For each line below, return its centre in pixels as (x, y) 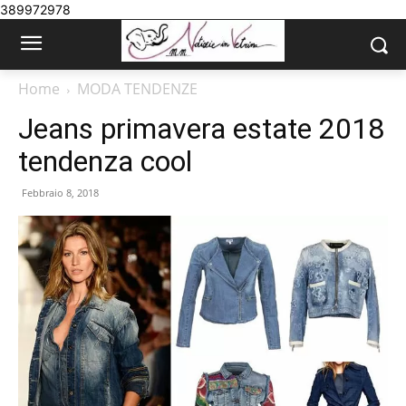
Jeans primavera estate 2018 (201, 129)
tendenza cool (105, 161)
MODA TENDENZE (137, 89)
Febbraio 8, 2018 (60, 193)
